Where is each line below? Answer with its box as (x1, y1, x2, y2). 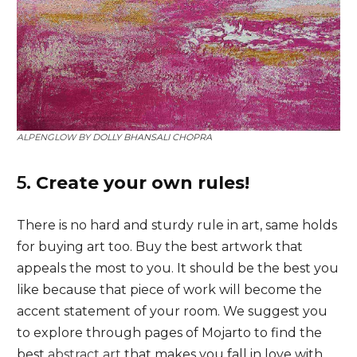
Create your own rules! (35, 171, 249, 194)
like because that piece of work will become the (16, 281, 322, 297)
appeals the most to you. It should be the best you (16, 260, 339, 276)
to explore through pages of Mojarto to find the (16, 324, 322, 340)
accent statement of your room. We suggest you (16, 303, 328, 319)
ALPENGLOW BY (16, 131, 92, 143)
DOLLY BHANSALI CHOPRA (92, 131, 212, 143)
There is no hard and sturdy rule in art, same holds (16, 217, 337, 233)
